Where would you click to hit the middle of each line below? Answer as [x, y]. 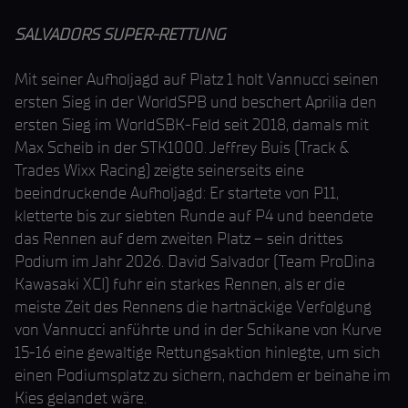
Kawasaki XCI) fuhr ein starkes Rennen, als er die [180, 284]
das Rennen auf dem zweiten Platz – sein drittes [179, 239]
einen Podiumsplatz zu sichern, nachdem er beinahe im [203, 375]
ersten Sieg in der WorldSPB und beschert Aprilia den [196, 102]
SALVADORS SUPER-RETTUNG [120, 35]
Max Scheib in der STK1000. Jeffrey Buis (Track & [182, 148]
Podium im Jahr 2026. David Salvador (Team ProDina [195, 261]
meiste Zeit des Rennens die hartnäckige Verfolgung [193, 307]
